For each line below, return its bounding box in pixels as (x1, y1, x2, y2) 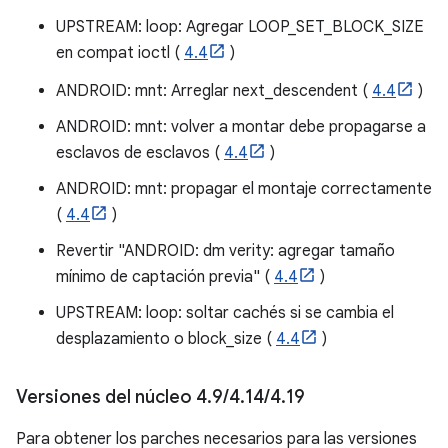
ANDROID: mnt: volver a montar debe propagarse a (56, 116, 426, 137)
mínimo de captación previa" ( (56, 266, 274, 287)
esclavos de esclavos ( (56, 142, 224, 163)
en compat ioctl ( (56, 42, 184, 63)
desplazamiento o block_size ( (56, 328, 276, 349)
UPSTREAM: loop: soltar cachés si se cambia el (56, 302, 394, 323)
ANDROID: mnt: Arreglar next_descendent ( (56, 80, 372, 101)
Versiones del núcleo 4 (16, 385, 207, 408)
